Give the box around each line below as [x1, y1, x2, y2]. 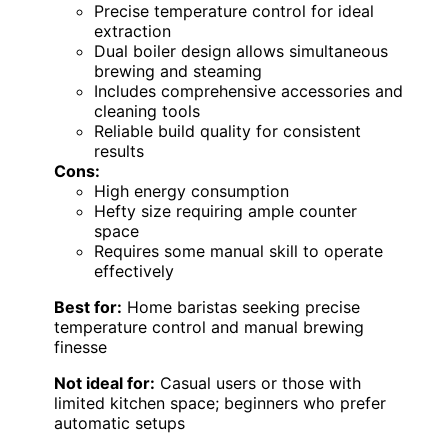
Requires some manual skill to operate [94, 240, 383, 261]
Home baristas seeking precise [122, 296, 360, 317]
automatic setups [54, 412, 185, 433]
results [94, 140, 144, 161]
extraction [94, 20, 171, 41]
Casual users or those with [155, 372, 361, 393]
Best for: [54, 296, 122, 317]
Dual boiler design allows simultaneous [94, 40, 388, 61]
